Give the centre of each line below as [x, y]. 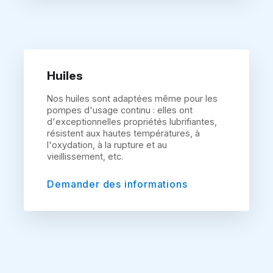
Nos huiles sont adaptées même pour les [133, 99]
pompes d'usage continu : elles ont [120, 110]
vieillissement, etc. [85, 157]
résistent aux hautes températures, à [124, 133]
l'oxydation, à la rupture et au [107, 145]
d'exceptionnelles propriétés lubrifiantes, [132, 122]
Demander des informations [117, 184]
